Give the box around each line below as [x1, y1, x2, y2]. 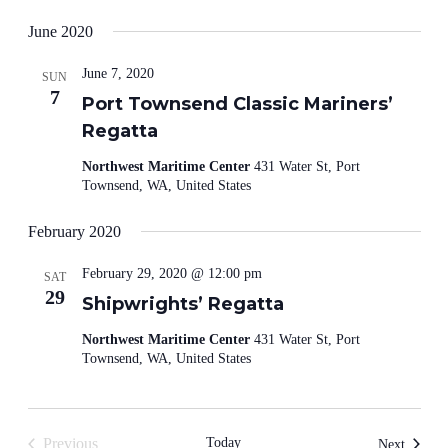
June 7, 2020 [81, 66, 154, 81]
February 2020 [27, 223, 121, 240]
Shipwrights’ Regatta [81, 293, 284, 315]
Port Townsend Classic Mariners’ [81, 93, 393, 115]
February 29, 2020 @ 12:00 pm [81, 266, 262, 281]
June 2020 [27, 23, 93, 40]
